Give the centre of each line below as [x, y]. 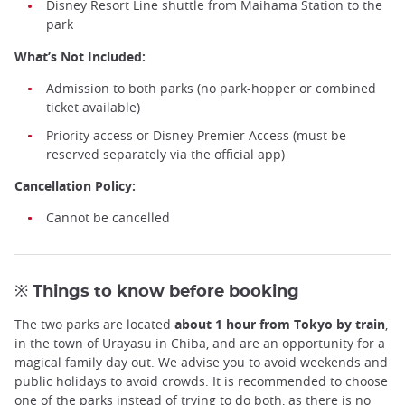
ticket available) [93, 107]
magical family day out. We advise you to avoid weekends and [201, 363]
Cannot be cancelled [108, 218]
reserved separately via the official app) [165, 154]
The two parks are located [94, 325]
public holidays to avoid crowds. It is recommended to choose [201, 381]
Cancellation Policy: [77, 185]
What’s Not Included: [80, 56]
